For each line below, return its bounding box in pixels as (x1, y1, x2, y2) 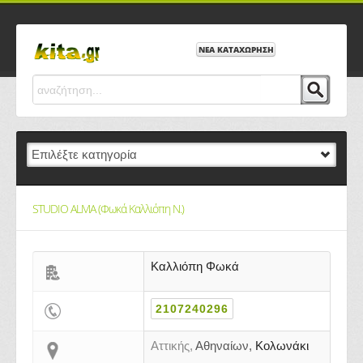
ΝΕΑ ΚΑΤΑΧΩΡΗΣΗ (198, 44, 274, 55)
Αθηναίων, (195, 339, 252, 352)
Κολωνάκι (252, 339, 309, 352)
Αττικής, (151, 339, 193, 352)
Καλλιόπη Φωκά (151, 259, 239, 273)
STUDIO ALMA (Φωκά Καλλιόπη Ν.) (32, 201, 184, 216)
